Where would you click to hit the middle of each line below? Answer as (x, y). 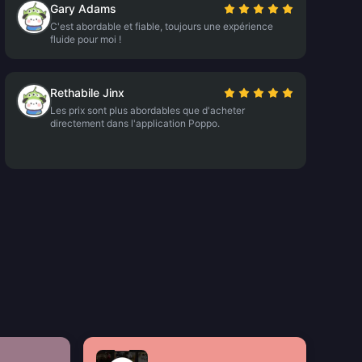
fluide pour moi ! (85, 39)
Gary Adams (83, 8)
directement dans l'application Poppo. (135, 123)
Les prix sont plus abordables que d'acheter (147, 110)
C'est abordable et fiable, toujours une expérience (161, 26)
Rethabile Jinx (87, 93)
